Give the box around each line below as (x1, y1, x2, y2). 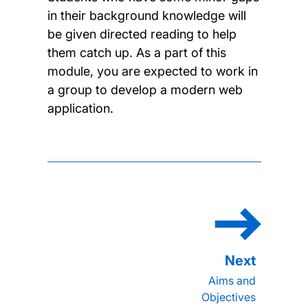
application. (47, 100, 113, 115)
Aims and (208, 273, 256, 287)
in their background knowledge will (47, 8, 246, 23)
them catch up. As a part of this (47, 45, 226, 60)
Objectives (201, 289, 256, 304)
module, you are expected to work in (47, 63, 258, 78)
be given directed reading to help (47, 26, 236, 41)
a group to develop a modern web (47, 82, 243, 97)
